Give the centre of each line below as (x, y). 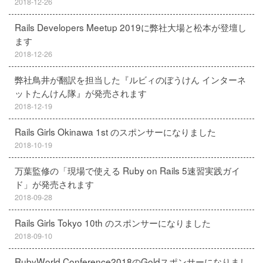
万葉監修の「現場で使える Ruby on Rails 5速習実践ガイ (127, 170)
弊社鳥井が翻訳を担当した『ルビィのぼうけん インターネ (130, 79)
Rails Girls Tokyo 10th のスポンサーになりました (113, 222)
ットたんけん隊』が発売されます (81, 93)
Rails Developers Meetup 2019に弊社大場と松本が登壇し (131, 27)
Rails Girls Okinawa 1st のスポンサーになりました (115, 131)
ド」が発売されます (54, 184)
